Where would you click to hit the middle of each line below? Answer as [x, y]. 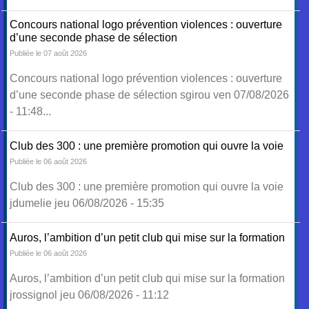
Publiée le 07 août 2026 [49, 53]
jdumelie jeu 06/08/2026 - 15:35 [87, 203]
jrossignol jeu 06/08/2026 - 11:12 [90, 295]
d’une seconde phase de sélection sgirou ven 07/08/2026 [150, 95]
